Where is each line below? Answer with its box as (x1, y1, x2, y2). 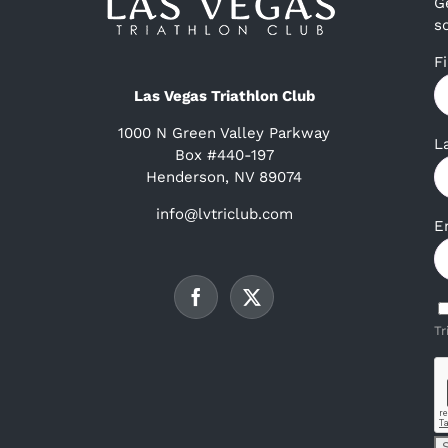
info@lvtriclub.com (155, 204, 293, 223)
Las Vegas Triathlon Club (133, 86, 315, 105)
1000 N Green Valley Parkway (118, 123, 330, 142)
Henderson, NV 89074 (146, 167, 302, 186)
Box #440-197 (174, 145, 274, 164)
